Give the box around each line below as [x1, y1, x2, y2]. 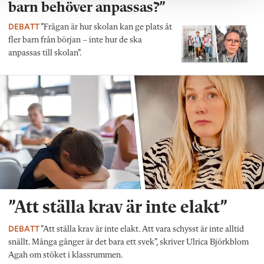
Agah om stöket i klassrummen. [8, 250, 123, 260]
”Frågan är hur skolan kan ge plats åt [39, 23, 172, 32]
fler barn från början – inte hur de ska [8, 36, 142, 45]
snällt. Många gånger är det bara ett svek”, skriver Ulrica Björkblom [8, 237, 249, 247]
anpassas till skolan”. [8, 49, 82, 58]
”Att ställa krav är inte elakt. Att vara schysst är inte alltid [39, 225, 244, 234]
